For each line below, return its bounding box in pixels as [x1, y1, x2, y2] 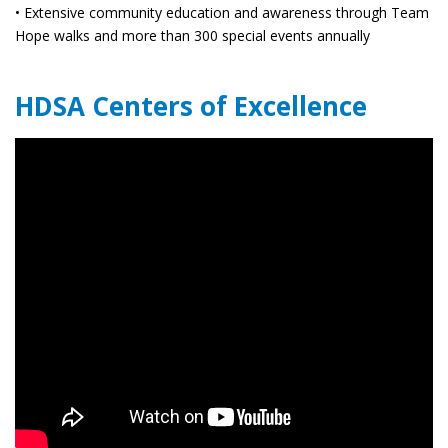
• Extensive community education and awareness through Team [15, 3, 429, 23]
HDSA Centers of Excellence [15, 88, 367, 125]
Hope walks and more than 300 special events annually [15, 26, 370, 46]
